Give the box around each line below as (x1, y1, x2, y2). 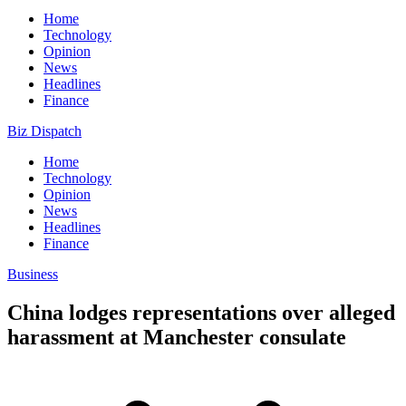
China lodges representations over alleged (7, 300, 395, 324)
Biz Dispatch (7, 123, 82, 139)
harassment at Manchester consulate (7, 324, 346, 349)
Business (7, 266, 58, 282)
